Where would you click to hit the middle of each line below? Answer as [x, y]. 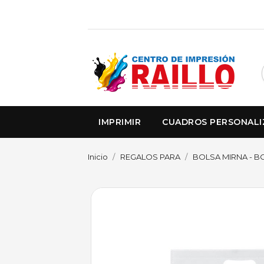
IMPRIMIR [120, 122]
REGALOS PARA [151, 156]
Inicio [98, 156]
